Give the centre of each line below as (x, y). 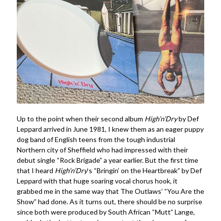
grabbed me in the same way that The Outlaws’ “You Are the (110, 191)
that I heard (36, 171)
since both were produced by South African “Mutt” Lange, (106, 212)
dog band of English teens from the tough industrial (96, 140)
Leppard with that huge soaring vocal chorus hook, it (97, 181)
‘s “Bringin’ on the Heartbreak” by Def (144, 171)
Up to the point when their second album (80, 119)
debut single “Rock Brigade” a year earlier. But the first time (107, 160)
